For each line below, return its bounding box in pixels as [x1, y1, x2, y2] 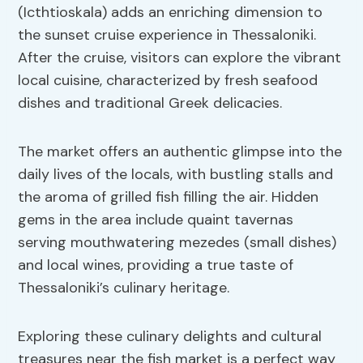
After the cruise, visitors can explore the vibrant [18, 48, 342, 68]
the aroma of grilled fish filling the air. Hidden [18, 187, 319, 207]
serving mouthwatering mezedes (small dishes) [18, 233, 337, 253]
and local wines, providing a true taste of [18, 255, 294, 275]
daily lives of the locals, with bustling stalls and [18, 164, 334, 185]
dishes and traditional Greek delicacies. [18, 93, 283, 113]
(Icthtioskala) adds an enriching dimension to [18, 2, 323, 23]
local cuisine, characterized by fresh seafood [18, 70, 318, 91]
